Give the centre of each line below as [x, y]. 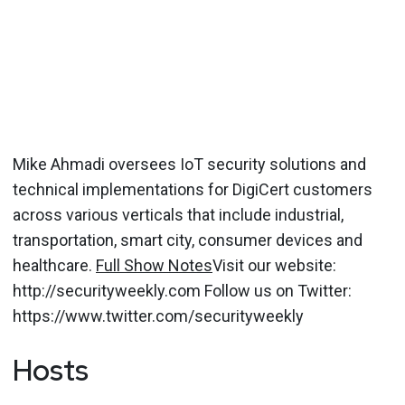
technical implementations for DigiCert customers [193, 189]
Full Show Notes [154, 265]
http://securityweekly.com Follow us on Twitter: [182, 290]
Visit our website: [274, 265]
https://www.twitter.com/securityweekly [158, 316]
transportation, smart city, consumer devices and [188, 240]
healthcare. [54, 265]
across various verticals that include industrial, [178, 214]
